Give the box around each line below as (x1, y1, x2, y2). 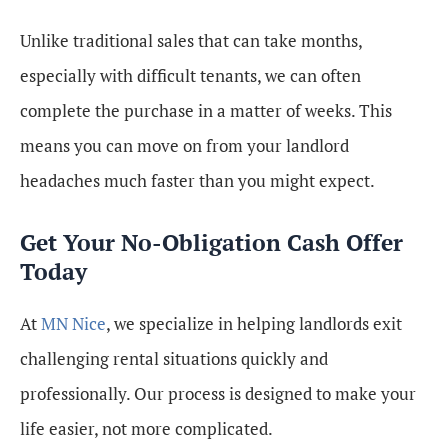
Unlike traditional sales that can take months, (20, 28, 362, 52)
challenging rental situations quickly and (20, 346, 328, 370)
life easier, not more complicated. (20, 416, 273, 440)
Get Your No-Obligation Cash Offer (20, 226, 403, 258)
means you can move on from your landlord (20, 133, 349, 157)
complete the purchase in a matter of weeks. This (20, 98, 392, 122)
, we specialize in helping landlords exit (106, 311, 402, 335)
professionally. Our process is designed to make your (20, 381, 416, 405)
